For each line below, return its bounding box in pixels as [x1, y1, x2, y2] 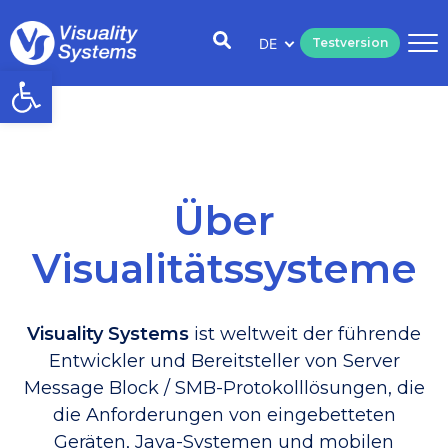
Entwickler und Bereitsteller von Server [48, 350, 400, 372]
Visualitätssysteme [31, 244, 417, 293]
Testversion [312, 35, 389, 50]
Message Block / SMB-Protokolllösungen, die [23, 377, 425, 399]
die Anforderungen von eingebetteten [52, 404, 396, 426]
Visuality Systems [27, 323, 189, 345]
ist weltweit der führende [189, 323, 421, 345]
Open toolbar [9, 60, 208, 99]
